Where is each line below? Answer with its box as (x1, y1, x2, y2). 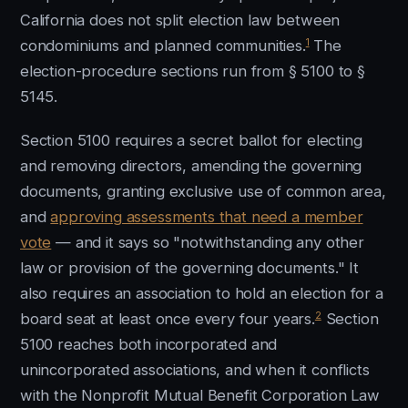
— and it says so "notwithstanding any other (51, 233, 364, 251)
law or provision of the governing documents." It (20, 259, 359, 277)
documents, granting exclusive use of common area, (20, 182, 386, 200)
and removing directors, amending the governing (20, 157, 362, 175)
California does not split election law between (20, 11, 341, 29)
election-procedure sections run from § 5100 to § (20, 62, 365, 80)
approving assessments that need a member (50, 208, 363, 226)
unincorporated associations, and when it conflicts (20, 361, 370, 379)
